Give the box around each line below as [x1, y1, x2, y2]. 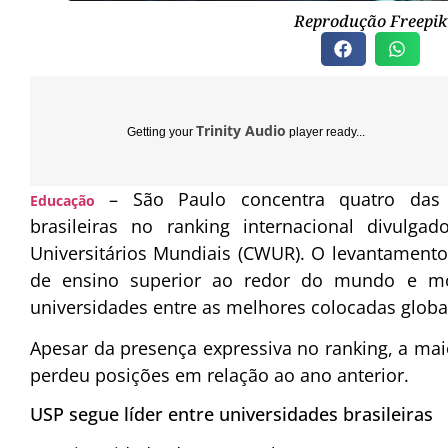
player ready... [286, 125, 365, 140]
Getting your [127, 125, 196, 140]
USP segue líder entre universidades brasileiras [30, 401, 433, 426]
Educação [30, 191, 95, 211]
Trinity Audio [196, 121, 286, 141]
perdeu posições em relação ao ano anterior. [30, 363, 409, 388]
